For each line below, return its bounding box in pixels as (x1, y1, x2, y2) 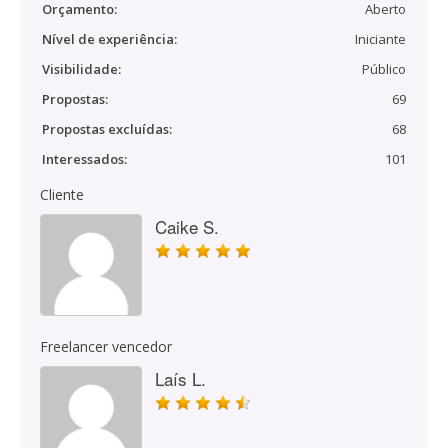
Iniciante (355, 30, 406, 48)
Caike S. (155, 214, 219, 239)
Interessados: (42, 150, 127, 168)
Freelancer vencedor (40, 337, 172, 356)
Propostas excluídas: (42, 120, 172, 138)
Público (362, 60, 406, 78)
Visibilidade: (42, 60, 121, 78)
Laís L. (155, 366, 206, 391)
